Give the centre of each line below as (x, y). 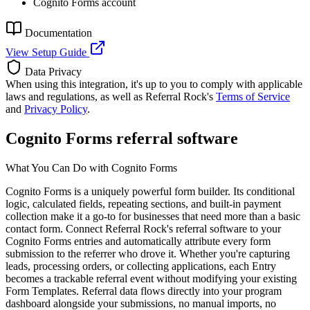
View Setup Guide (47, 53)
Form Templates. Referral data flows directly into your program (144, 291)
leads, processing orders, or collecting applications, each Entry (141, 266)
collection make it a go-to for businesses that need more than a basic (153, 216)
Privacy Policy (56, 109)
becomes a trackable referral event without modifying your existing (151, 278)
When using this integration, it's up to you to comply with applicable (154, 84)
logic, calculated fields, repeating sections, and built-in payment (143, 203)
